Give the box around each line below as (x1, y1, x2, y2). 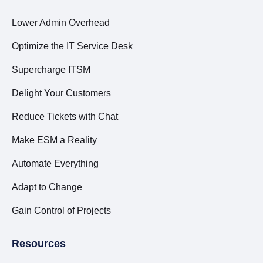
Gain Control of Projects (12, 205, 111, 215)
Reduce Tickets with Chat (12, 112, 118, 122)
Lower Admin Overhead (12, 18, 110, 28)
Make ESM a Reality (12, 135, 97, 145)
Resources (12, 238, 66, 249)
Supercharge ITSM (12, 65, 90, 75)
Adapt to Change (12, 182, 82, 192)
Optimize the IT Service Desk (12, 41, 133, 51)
